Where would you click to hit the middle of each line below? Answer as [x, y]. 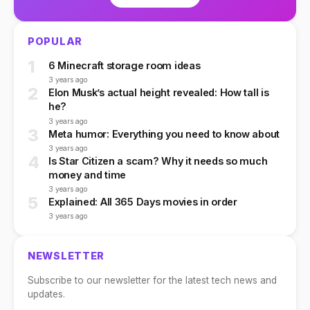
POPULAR [55, 42]
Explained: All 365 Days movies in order [143, 201]
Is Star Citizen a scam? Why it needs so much [158, 161]
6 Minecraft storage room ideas [125, 66]
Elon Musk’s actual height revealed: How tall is [159, 93]
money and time [87, 174]
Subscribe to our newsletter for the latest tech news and [152, 281]
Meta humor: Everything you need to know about [164, 134]
